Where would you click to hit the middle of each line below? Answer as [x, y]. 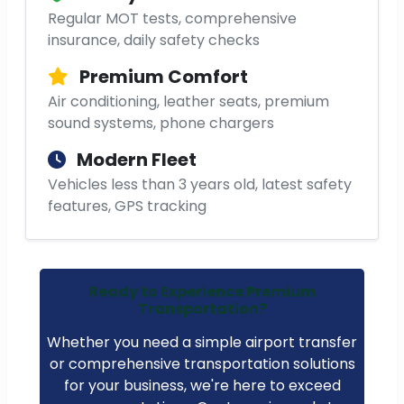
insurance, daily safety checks [154, 41]
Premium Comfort [162, 77]
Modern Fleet [135, 160]
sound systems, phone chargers [161, 124]
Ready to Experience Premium [202, 292]
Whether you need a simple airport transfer [202, 343]
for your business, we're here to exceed [202, 386]
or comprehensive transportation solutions [202, 364]
